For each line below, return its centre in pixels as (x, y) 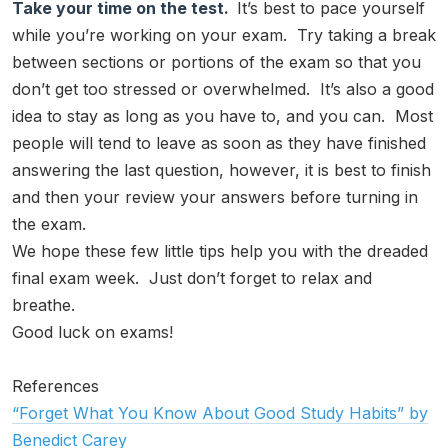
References (55, 385)
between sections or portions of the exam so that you (216, 61)
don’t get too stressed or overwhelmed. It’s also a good (223, 88)
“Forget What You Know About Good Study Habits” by (220, 412)
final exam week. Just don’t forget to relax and (192, 277)
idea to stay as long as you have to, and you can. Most (222, 115)
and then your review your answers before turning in (215, 196)
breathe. (43, 304)
